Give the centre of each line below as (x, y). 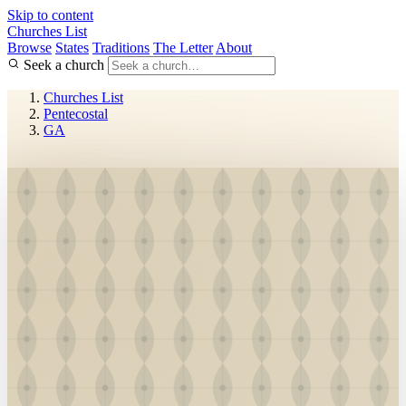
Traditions (121, 48)
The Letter (183, 48)
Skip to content (50, 15)
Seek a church (64, 65)
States (72, 48)
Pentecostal (76, 114)
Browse (29, 48)
